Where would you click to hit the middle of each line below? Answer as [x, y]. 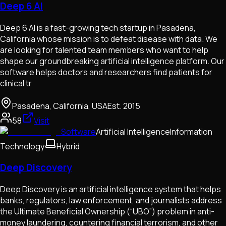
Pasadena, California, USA [60, 106]
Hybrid [68, 146]
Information [191, 131]
